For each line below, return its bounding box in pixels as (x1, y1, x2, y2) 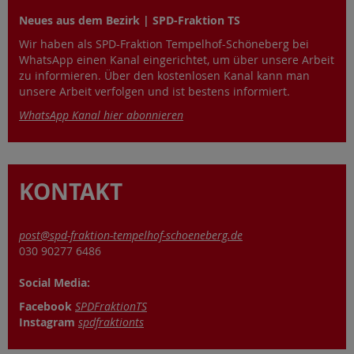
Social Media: (19, 275, 90, 291)
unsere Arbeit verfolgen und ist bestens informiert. (19, 84, 290, 100)
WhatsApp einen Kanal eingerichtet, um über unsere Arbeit (19, 52, 334, 68)
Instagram (19, 314, 78, 330)
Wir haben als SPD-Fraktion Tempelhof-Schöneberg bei (19, 36, 309, 52)
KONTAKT (19, 176, 122, 208)
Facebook (19, 299, 75, 314)
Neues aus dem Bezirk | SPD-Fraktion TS (19, 13, 240, 28)
